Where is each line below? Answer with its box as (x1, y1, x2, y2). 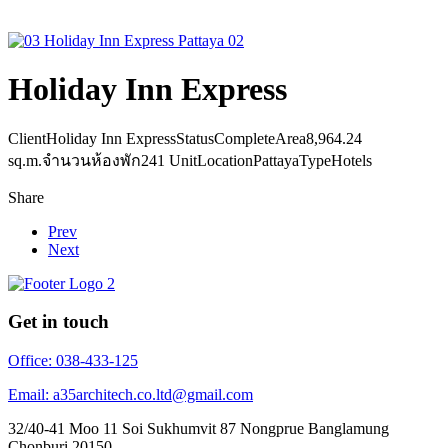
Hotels (331, 151, 372, 169)
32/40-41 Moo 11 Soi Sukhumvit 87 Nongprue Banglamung (8, 420, 389, 438)
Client (8, 129, 46, 147)
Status (176, 129, 214, 147)
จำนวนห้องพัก (42, 151, 141, 169)
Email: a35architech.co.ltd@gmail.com (8, 386, 253, 404)
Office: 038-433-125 (8, 352, 138, 370)
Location (197, 151, 253, 169)
